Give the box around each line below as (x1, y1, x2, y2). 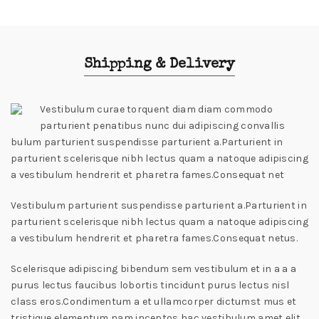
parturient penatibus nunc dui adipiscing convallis (40, 120, 285, 132)
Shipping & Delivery (84, 58, 235, 73)
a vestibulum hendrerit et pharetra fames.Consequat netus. (11, 232, 298, 245)
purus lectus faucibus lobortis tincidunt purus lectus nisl (11, 279, 290, 292)
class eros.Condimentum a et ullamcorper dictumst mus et (11, 296, 297, 308)
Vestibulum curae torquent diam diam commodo (40, 103, 273, 116)
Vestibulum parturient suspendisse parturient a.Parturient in (11, 199, 307, 212)
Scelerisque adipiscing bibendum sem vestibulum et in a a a (11, 263, 297, 276)
